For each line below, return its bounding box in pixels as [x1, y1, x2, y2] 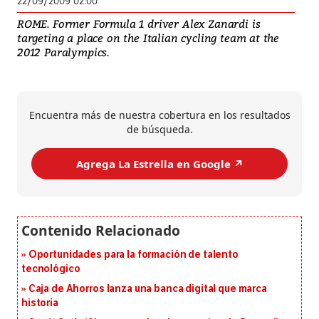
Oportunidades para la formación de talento [28, 249, 239, 261]
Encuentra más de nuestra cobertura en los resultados [28, 108, 291, 122]
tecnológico [21, 263, 80, 276]
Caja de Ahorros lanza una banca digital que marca [28, 283, 267, 296]
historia [21, 297, 58, 310]
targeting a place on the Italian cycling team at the [17, 31, 280, 46]
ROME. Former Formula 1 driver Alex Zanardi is [17, 16, 261, 31]
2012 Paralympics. [17, 45, 110, 60]
